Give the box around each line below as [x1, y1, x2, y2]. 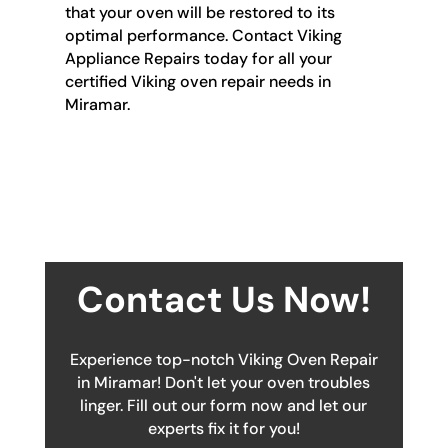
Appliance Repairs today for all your [64, 47, 332, 69]
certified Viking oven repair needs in [64, 70, 331, 92]
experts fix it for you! [147, 417, 300, 439]
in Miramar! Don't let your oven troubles [77, 371, 371, 393]
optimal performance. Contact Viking [64, 24, 342, 46]
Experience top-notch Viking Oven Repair [69, 348, 378, 370]
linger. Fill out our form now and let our [80, 394, 368, 416]
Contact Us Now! [76, 275, 371, 323]
